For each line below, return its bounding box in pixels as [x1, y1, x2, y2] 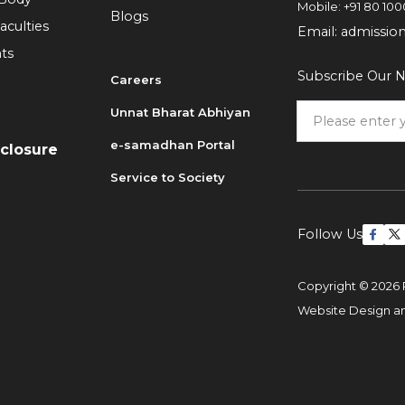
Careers [109, 71, 162, 87]
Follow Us [297, 225, 363, 242]
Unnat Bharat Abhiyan [109, 104, 250, 119]
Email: [297, 24, 341, 41]
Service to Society [109, 169, 225, 184]
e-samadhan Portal [109, 137, 235, 152]
